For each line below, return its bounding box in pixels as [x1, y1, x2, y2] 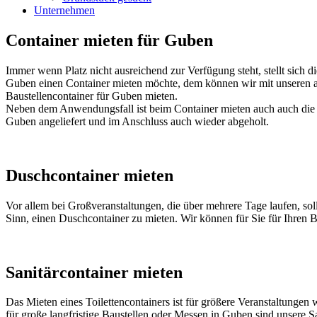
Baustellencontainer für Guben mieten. [6, 89, 178, 102]
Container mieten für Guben [6, 30, 213, 50]
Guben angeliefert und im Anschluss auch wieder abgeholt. [6, 115, 269, 127]
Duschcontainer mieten [6, 166, 173, 185]
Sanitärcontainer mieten [6, 263, 183, 282]
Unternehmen [34, 4, 95, 16]
